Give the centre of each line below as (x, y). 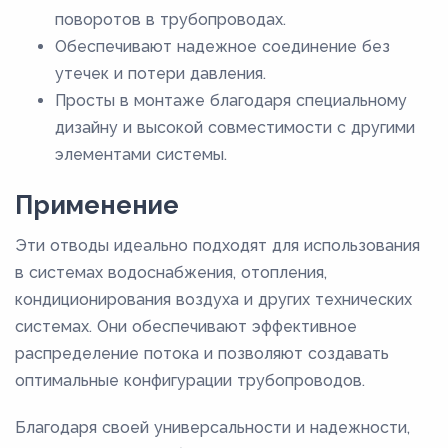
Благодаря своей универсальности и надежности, (212, 428)
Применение (97, 205)
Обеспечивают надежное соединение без (222, 47)
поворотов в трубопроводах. (170, 20)
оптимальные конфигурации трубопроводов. (190, 381)
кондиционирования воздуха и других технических (213, 300)
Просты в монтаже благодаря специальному (231, 101)
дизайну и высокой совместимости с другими (235, 128)
